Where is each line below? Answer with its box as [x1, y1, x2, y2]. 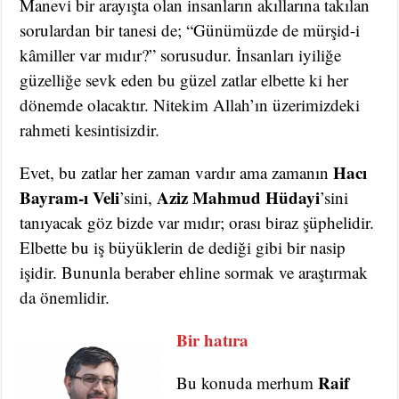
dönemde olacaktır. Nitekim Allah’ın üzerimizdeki [20, 94, 361, 117]
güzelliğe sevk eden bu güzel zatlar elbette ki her [20, 69, 349, 92]
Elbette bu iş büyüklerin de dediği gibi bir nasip [20, 236, 346, 259]
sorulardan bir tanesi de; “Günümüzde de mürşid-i [20, 19, 361, 42]
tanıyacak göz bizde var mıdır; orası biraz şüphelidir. [20, 211, 375, 234]
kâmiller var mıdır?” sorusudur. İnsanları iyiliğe [20, 44, 342, 67]
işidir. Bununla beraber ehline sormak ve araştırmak [20, 261, 369, 284]
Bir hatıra [176, 328, 249, 353]
